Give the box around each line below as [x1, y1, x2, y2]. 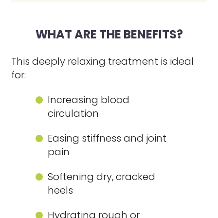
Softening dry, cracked [48, 170, 156, 183]
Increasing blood [48, 93, 130, 107]
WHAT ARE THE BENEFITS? [35, 26, 183, 42]
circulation [48, 107, 99, 120]
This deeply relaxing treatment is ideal [11, 54, 194, 68]
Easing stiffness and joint [48, 131, 167, 145]
